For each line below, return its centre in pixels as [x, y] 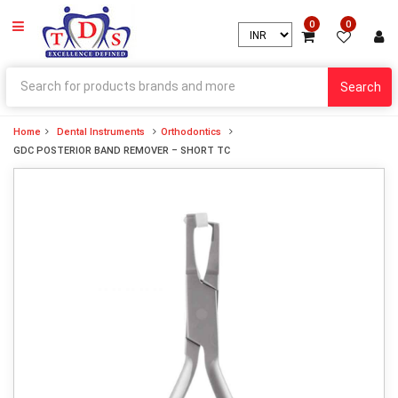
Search [361, 87]
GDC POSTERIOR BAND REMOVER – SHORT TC [122, 151]
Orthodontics [191, 132]
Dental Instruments [101, 132]
